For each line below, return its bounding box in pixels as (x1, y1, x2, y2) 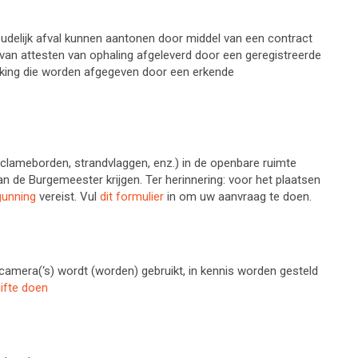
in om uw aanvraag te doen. (164, 189, 312, 204)
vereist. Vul (36, 189, 100, 204)
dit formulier (100, 189, 164, 204)
